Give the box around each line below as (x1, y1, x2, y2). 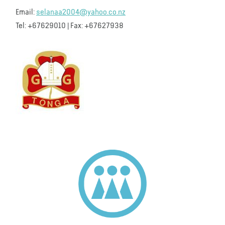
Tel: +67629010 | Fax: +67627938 (16, 22, 124, 30)
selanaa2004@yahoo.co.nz (36, 8, 126, 17)
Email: (16, 8, 36, 17)
